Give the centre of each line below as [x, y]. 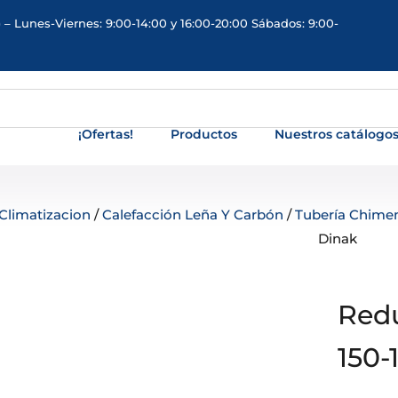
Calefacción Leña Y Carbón [192, 215]
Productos [204, 134]
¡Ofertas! [106, 134]
